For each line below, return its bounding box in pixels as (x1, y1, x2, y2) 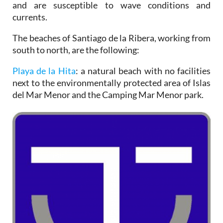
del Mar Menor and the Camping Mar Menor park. (12, 89, 205, 100)
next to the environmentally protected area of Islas (12, 77, 211, 88)
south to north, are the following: (12, 44, 139, 55)
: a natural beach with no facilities (75, 65, 211, 76)
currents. (12, 11, 47, 22)
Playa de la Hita (12, 65, 76, 76)
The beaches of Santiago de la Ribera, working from (12, 32, 211, 43)
